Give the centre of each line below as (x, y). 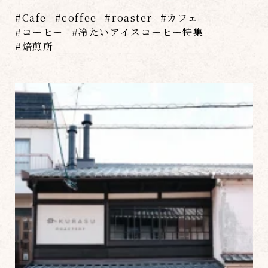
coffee (79, 18)
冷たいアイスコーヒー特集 (141, 32)
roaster (132, 18)
